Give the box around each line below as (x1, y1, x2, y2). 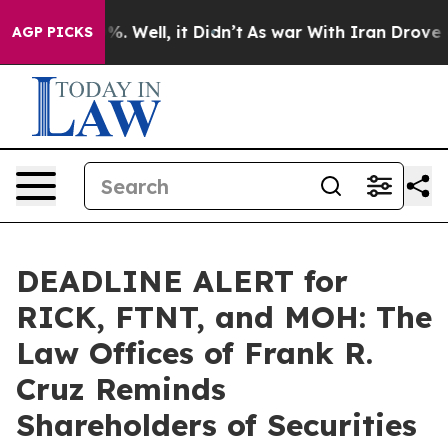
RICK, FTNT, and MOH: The (16, 298, 432, 336)
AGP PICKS (12, 23, 93, 41)
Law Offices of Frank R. (16, 334, 373, 372)
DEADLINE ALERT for (16, 262, 348, 300)
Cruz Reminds (16, 370, 226, 408)
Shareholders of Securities (16, 406, 417, 444)
